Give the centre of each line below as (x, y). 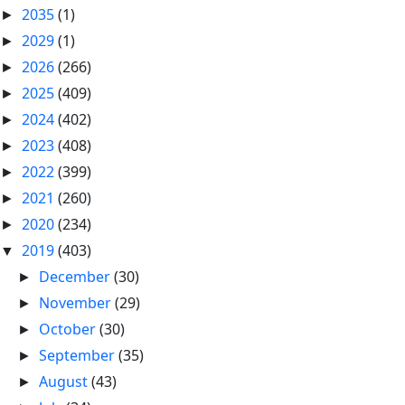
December (77, 277)
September (79, 355)
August (66, 381)
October (70, 329)
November (77, 303)
